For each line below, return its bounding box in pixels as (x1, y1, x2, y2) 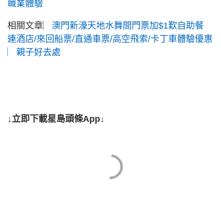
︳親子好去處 (7, 47, 61, 58)
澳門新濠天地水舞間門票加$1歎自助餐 (52, 21, 204, 31)
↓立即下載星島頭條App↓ (7, 114, 105, 124)
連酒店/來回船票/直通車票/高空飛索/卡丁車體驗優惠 (7, 34, 213, 44)
